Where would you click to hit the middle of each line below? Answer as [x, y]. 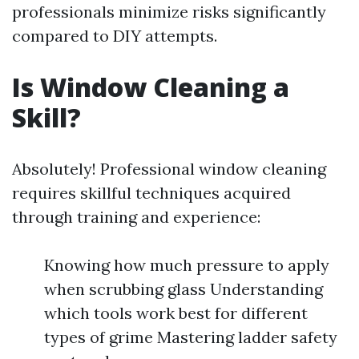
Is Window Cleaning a [151, 87]
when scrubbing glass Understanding [184, 289]
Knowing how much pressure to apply [187, 265]
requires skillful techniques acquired [151, 193]
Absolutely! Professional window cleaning [169, 169]
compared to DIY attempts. [115, 36]
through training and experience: [136, 217]
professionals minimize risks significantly [169, 12]
